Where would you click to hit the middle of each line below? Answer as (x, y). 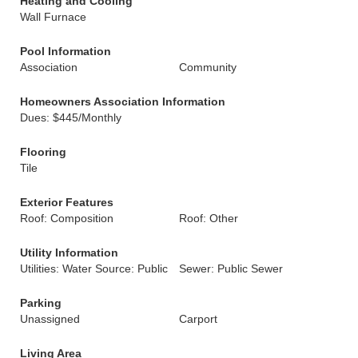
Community (208, 67)
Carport (198, 319)
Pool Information (66, 51)
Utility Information (69, 253)
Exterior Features (67, 202)
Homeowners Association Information (123, 101)
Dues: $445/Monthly (71, 117)
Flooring (43, 152)
